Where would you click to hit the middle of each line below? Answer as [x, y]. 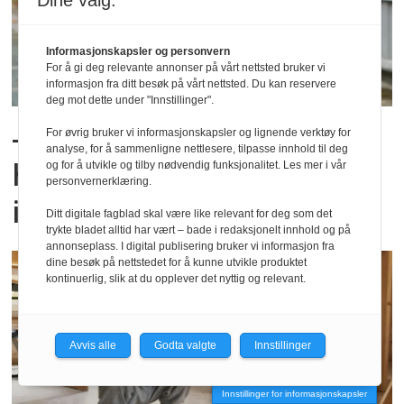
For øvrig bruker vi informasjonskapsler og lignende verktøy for [198, 133]
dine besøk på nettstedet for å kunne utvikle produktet [176, 262]
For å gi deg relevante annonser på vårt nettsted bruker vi [186, 68]
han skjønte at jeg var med [197, 175]
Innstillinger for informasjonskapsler [294, 394]
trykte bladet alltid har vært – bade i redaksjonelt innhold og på [198, 230]
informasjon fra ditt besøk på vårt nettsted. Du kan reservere [191, 84]
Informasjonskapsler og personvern [138, 51]
